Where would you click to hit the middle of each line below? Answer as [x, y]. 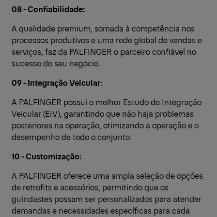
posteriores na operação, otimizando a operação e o [105, 125]
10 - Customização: [47, 156]
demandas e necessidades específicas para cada [101, 210]
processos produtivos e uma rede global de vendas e [107, 40]
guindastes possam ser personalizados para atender [107, 199]
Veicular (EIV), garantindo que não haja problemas [103, 114]
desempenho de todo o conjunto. [72, 137]
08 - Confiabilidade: [48, 9]
